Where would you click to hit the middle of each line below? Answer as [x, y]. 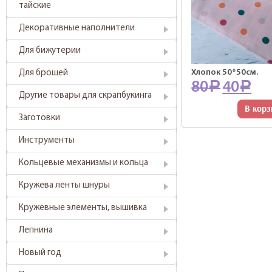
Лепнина [36, 230]
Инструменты [47, 141]
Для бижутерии [50, 51]
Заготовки [39, 118]
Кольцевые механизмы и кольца [83, 163]
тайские [35, 6]
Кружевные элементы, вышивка [83, 208]
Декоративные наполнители [77, 28]
